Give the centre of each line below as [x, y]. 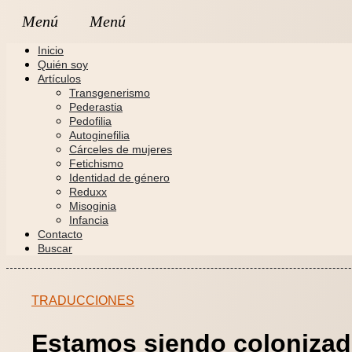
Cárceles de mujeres [121, 149]
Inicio [51, 50]
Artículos [59, 79]
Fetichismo [96, 163]
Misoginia [93, 206]
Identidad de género [119, 178]
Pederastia [96, 107]
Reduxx [88, 192]
